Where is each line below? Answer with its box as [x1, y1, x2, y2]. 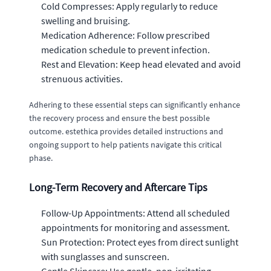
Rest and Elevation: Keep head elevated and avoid [41, 57, 241, 70]
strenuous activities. [41, 72, 123, 85]
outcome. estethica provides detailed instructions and [29, 125, 223, 137]
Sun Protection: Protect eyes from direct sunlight [41, 235, 238, 248]
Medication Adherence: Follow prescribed [41, 28, 210, 41]
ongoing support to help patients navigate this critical [29, 139, 222, 150]
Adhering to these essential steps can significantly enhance [29, 99, 240, 110]
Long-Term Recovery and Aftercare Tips [29, 180, 207, 194]
